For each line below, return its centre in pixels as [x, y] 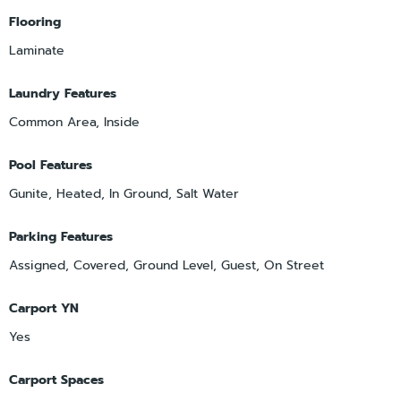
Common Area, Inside [74, 122]
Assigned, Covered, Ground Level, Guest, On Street [166, 265]
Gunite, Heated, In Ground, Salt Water [124, 193]
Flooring [35, 21]
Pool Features [51, 165]
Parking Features [61, 236]
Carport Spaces [56, 380]
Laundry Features [63, 93]
